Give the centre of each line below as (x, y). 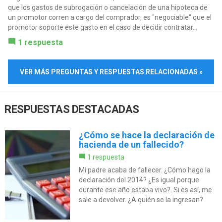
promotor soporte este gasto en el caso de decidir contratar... (102, 27)
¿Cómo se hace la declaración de (146, 135)
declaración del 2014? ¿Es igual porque (139, 180)
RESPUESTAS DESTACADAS (72, 110)
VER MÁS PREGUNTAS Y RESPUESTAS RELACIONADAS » (111, 72)
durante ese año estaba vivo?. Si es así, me (145, 190)
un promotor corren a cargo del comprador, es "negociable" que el (110, 17)
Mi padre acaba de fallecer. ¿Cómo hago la (144, 170)
